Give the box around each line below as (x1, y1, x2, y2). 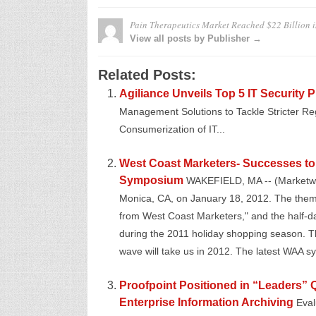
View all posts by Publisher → (129, 33, 262, 44)
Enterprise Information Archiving (119, 296, 293, 308)
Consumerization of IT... (119, 124, 225, 135)
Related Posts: (97, 67, 196, 83)
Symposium (119, 174, 183, 186)
